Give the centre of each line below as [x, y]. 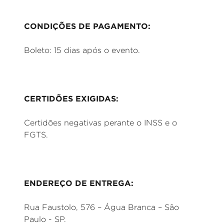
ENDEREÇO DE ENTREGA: [79, 183]
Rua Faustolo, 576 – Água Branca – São [101, 207]
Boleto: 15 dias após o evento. [82, 50]
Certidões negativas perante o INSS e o [100, 123]
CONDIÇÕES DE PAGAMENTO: [87, 26]
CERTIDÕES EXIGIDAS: [71, 98]
